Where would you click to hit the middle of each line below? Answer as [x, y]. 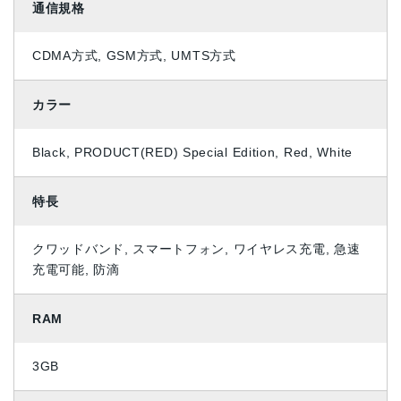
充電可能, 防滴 [76, 270]
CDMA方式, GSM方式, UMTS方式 [134, 56]
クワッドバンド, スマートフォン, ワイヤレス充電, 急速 [196, 249]
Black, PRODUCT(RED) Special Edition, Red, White [192, 153]
